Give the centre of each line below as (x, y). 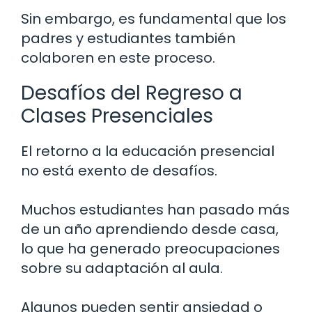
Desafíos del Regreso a (132, 93)
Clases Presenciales (117, 116)
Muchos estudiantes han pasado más (155, 209)
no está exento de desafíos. (119, 170)
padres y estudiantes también (128, 38)
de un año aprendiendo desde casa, (150, 229)
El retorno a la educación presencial (148, 151)
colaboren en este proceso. (118, 57)
